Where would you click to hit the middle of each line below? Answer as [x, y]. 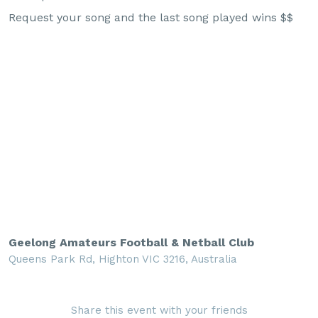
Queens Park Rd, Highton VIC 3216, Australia [123, 259]
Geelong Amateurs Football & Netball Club [131, 243]
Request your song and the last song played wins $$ [151, 18]
